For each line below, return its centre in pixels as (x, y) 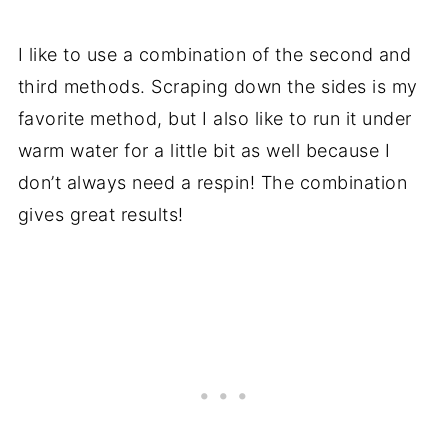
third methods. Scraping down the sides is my (217, 86)
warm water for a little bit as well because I (204, 150)
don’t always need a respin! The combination (212, 182)
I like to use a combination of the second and (214, 54)
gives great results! (100, 214)
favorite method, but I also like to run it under (214, 118)
